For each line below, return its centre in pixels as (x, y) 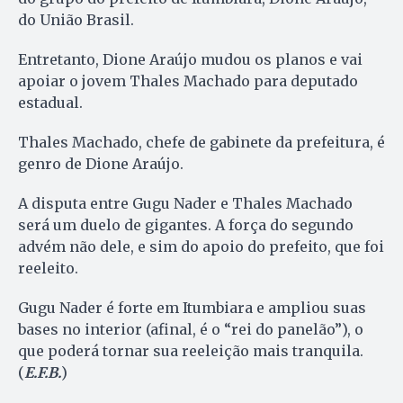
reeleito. (48, 268)
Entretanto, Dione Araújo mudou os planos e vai (190, 59)
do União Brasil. (76, 19)
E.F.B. (43, 372)
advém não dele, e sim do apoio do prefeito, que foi (201, 246)
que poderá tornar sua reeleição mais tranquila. (191, 350)
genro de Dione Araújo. (101, 163)
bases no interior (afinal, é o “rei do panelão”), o (191, 329)
